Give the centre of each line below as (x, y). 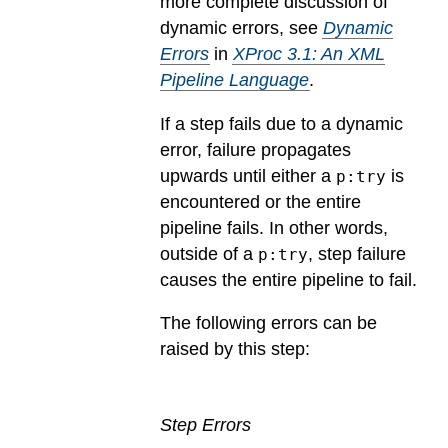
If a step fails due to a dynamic (281, 123)
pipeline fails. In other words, (274, 227)
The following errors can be (268, 323)
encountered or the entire (260, 201)
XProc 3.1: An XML (309, 54)
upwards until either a (248, 175)
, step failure (357, 253)
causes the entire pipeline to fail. (288, 279)
